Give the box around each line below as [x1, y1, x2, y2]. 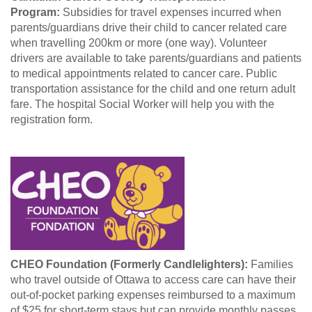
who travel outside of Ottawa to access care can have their [10, 273, 296, 286]
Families [248, 258, 293, 270]
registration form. [10, 113, 93, 125]
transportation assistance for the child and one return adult [10, 82, 295, 95]
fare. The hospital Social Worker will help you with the [10, 97, 274, 110]
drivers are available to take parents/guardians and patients [10, 52, 302, 64]
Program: [10, 6, 63, 18]
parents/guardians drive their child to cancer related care [10, 21, 287, 33]
